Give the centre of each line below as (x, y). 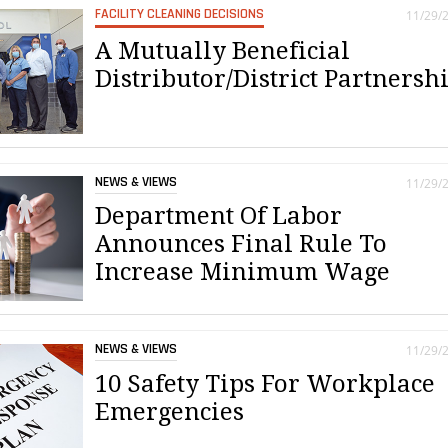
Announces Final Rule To (241, 244)
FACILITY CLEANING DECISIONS (180, 13)
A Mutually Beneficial (223, 50)
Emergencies (170, 411)
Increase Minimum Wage (243, 272)
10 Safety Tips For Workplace (265, 383)
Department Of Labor (219, 216)
